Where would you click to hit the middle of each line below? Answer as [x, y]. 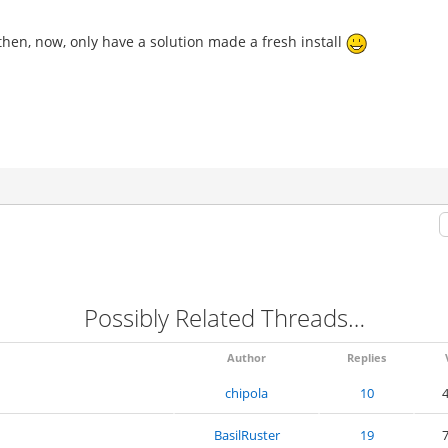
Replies [366, 357]
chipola [246, 393]
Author [246, 357]
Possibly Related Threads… [224, 317]
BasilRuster [246, 435]
